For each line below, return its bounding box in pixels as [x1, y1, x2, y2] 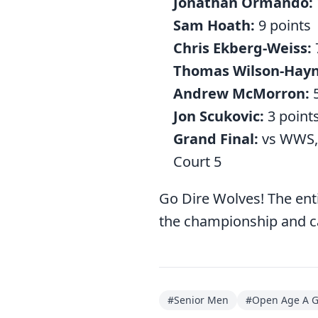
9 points [255, 16, 311, 35]
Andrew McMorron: [173, 84, 309, 103]
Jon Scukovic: [173, 106, 264, 126]
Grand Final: [173, 129, 258, 148]
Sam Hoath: [173, 16, 255, 35]
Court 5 [173, 152, 221, 171]
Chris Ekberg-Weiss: [173, 38, 312, 57]
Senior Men [174, 293, 229, 307]
